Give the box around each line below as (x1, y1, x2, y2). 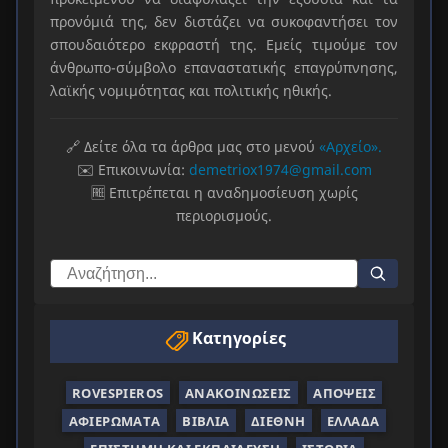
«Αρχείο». (319, 137, 382, 157)
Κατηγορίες (192, 327, 286, 350)
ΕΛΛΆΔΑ (327, 411, 380, 430)
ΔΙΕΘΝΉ (251, 411, 306, 430)
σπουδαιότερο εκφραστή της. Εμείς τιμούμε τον (50, 35, 398, 55)
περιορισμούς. (176, 206, 272, 226)
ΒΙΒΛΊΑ (182, 411, 230, 430)
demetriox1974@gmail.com (188, 160, 372, 180)
